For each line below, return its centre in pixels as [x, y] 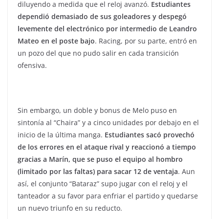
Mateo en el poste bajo [56, 41]
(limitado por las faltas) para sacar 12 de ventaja [98, 171]
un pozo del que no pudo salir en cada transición [98, 53]
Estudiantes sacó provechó [150, 135]
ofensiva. [32, 65]
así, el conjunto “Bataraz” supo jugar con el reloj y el [103, 184]
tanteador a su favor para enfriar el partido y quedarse [108, 196]
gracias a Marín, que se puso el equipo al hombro [100, 159]
